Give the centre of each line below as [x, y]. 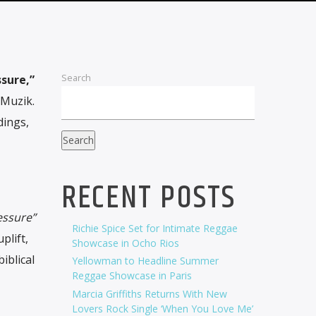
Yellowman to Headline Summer [145, 261]
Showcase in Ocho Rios [125, 243]
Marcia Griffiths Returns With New [149, 293]
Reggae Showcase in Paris [132, 276]
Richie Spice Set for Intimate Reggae [154, 229]
